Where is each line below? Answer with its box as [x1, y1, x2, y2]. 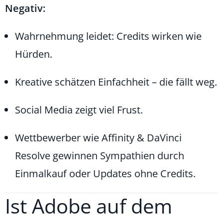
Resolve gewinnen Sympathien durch [15, 148, 184, 162]
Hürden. [15, 47, 52, 61]
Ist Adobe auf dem [5, 192, 172, 220]
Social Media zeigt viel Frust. [15, 103, 143, 116]
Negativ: [5, 1, 45, 15]
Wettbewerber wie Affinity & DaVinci [15, 130, 182, 144]
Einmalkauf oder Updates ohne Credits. [15, 166, 196, 180]
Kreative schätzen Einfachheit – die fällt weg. [15, 75, 217, 89]
